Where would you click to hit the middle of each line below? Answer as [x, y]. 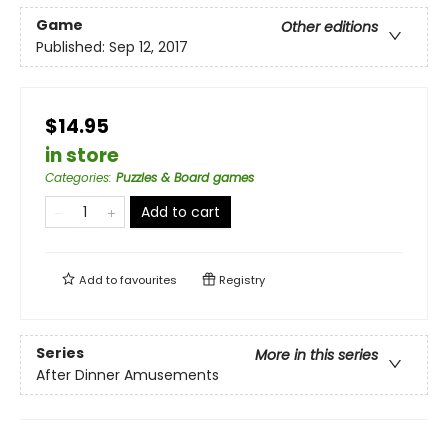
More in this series [316, 355]
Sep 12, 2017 [148, 47]
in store [82, 155]
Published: [72, 47]
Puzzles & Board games [185, 177]
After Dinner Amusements [127, 375]
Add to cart [180, 212]
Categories [77, 177]
